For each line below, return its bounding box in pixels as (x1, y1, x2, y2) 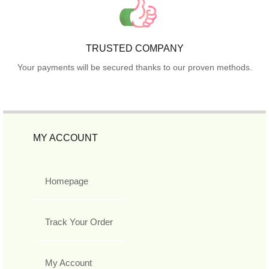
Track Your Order (45, 216, 113, 227)
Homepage (45, 175, 88, 186)
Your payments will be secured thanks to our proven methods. (17, 62, 252, 72)
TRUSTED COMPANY (85, 43, 184, 53)
